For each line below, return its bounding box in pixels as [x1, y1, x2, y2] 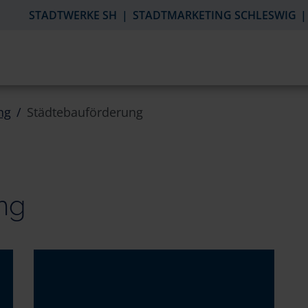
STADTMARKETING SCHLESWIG [132, 8, 296, 23]
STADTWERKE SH [29, 8, 118, 23]
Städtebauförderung [27, 104, 143, 120]
